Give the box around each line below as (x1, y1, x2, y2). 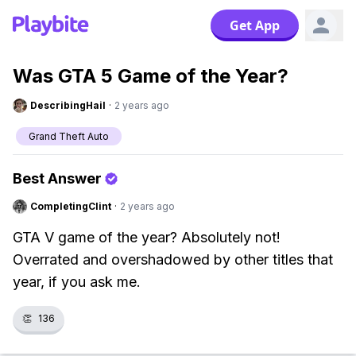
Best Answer (13, 170, 102, 187)
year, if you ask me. (13, 273, 141, 290)
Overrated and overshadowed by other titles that (13, 251, 333, 268)
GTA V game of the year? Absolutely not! (13, 229, 281, 246)
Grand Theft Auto (29, 130, 109, 142)
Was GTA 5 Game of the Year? (13, 64, 288, 87)
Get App (230, 17, 280, 34)
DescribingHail (30, 99, 106, 111)
